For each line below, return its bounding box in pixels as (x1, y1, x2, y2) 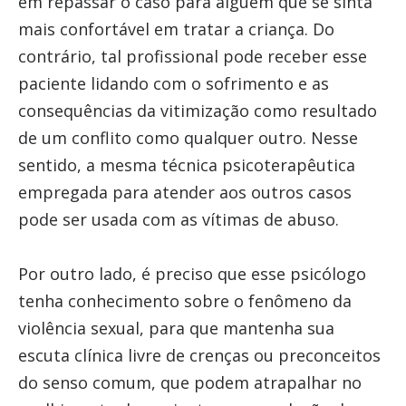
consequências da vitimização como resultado (17, 100, 377, 121)
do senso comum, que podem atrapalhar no (17, 372, 362, 393)
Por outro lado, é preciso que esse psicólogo (17, 263, 366, 285)
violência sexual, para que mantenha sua (17, 317, 334, 339)
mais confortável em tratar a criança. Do (17, 18, 334, 40)
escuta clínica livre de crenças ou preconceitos (17, 344, 381, 366)
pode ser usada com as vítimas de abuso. (17, 208, 339, 230)
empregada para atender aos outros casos (17, 181, 352, 203)
